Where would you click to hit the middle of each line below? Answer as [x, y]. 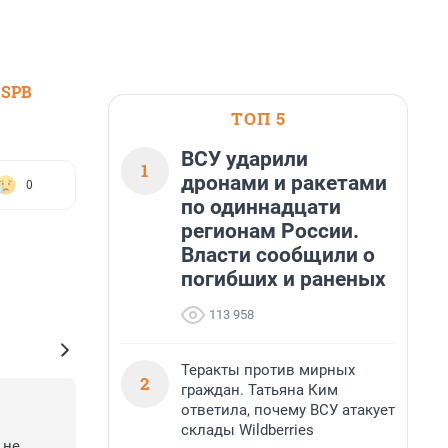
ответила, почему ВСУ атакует [288, 410]
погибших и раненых [283, 279]
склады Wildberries [247, 430]
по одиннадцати [261, 207]
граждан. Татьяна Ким [259, 390]
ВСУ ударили [244, 159]
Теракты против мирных [268, 370]
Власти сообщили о [278, 255]
